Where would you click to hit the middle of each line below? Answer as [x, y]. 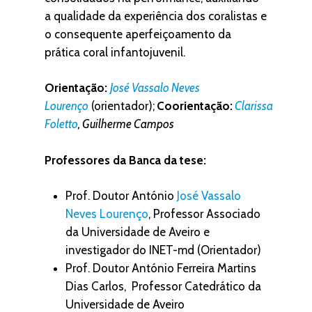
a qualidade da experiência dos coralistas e [156, 16]
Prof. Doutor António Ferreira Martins [161, 268]
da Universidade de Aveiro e [138, 232]
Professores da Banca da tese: [125, 160]
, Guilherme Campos [126, 124]
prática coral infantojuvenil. [115, 52]
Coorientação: [195, 106]
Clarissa [254, 106]
